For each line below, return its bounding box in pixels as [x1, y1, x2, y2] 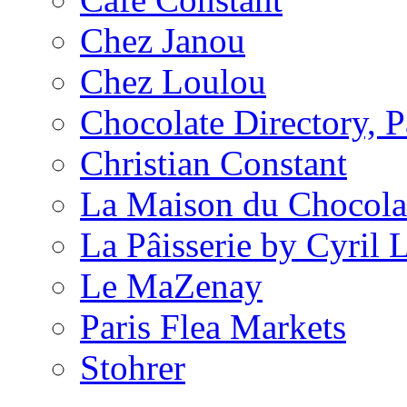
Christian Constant [80, 143, 347, 183]
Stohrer [80, 347, 185, 387]
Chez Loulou [80, 61, 266, 101]
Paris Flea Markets [80, 306, 346, 346]
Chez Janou [80, 20, 245, 60]
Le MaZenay [80, 265, 263, 305]
